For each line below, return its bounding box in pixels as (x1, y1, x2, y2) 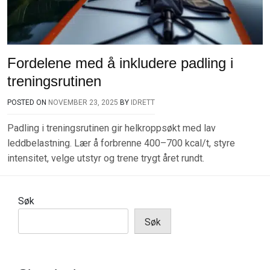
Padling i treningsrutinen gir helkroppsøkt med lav (7, 122, 216, 134)
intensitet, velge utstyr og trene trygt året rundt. (7, 152, 204, 164)
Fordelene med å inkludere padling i (7, 55, 233, 71)
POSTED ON (7, 98, 48, 107)
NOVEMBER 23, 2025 (48, 98, 118, 107)
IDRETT (131, 98, 155, 107)
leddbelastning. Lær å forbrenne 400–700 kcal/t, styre (7, 137, 235, 149)
